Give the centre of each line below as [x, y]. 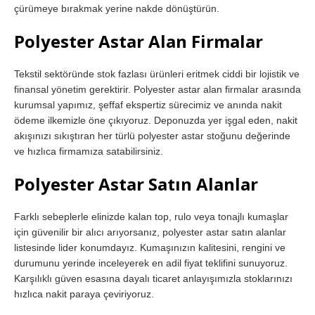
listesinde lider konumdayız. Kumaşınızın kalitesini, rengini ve [150, 247]
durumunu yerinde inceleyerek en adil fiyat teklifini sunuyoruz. [151, 263]
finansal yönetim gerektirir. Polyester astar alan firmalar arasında [157, 89]
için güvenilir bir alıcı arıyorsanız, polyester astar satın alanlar [150, 232]
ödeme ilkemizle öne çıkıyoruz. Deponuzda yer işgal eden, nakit [156, 120]
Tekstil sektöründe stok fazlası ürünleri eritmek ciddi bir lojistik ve [157, 73]
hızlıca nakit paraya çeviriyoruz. [84, 294]
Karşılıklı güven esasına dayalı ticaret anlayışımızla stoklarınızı [153, 278]
